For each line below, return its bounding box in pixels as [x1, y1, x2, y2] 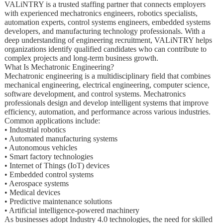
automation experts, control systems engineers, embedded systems [4, 17, 211, 26]
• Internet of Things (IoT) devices [4, 161, 110, 170]
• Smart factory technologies [4, 152, 93, 161]
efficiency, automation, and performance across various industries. [4, 107, 211, 116]
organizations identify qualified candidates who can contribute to [4, 44, 207, 53]
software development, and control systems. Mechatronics [4, 89, 186, 98]
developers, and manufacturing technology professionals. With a [4, 26, 205, 35]
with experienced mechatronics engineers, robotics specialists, [4, 8, 198, 17]
